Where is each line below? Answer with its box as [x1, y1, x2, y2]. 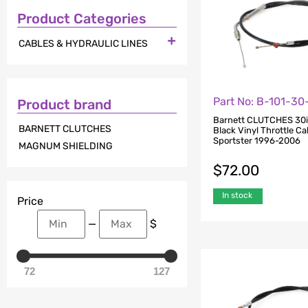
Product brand [17, 96, 111, 113]
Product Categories [17, 10, 146, 27]
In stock [222, 190, 253, 200]
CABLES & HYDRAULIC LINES [19, 37, 148, 49]
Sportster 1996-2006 [213, 135, 301, 146]
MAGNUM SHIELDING [19, 140, 113, 153]
